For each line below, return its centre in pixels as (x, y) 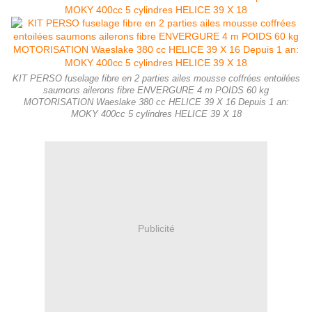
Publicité (156, 228)
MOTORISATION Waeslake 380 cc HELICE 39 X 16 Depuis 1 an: (156, 103)
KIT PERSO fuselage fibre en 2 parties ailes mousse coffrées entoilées (156, 79)
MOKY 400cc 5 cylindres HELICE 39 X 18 (156, 115)
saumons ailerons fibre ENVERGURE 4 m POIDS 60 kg (156, 91)
